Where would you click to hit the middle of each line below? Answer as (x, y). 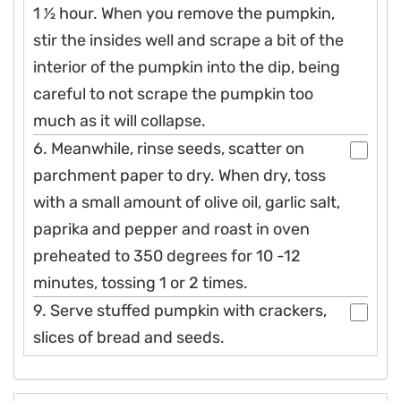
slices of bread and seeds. (129, 338)
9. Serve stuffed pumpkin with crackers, (180, 311)
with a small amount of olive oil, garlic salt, (187, 203)
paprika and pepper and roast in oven (171, 230)
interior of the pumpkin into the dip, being (187, 68)
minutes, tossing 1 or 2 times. (141, 283)
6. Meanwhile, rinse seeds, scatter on (169, 149)
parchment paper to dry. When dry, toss (179, 176)
